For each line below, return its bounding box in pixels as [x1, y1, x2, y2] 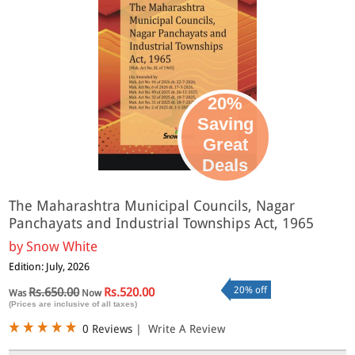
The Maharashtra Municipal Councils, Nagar [9, 197, 296, 214]
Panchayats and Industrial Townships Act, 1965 [9, 215, 315, 231]
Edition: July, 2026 [9, 260, 90, 273]
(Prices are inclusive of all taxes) [9, 299, 138, 308]
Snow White [26, 238, 98, 254]
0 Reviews [82, 322, 133, 335]
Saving [197, 113, 254, 134]
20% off [234, 284, 267, 296]
